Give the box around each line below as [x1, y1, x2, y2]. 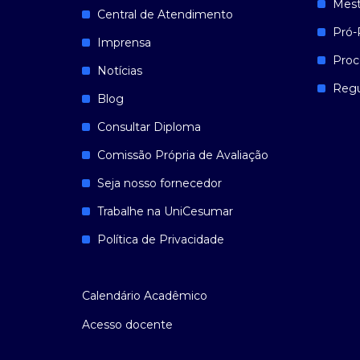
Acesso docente [82, 317, 173, 332]
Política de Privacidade [97, 232, 224, 247]
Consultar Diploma [97, 120, 201, 134]
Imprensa [97, 35, 151, 50]
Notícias [97, 63, 142, 78]
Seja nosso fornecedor [97, 176, 222, 190]
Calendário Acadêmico [82, 288, 207, 303]
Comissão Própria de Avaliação [97, 148, 268, 162]
